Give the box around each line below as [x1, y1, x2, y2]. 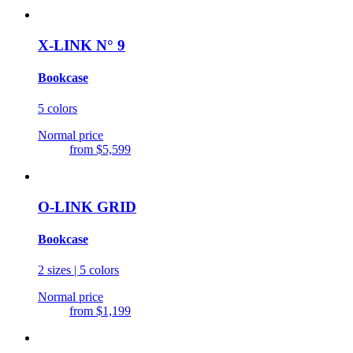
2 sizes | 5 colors [38, 263, 119, 277]
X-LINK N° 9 [38, 36, 125, 54]
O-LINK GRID [38, 198, 136, 215]
